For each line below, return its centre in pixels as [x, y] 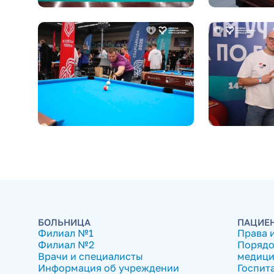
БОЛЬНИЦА [64, 222]
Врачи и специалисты [91, 257]
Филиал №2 [66, 245]
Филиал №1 [66, 233]
